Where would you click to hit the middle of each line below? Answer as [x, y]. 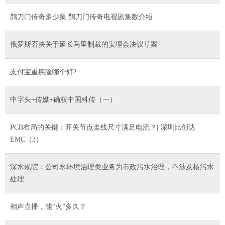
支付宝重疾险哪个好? [43, 72]
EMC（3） [26, 139]
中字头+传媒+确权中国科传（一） [63, 99]
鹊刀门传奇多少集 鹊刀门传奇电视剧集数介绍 [81, 17]
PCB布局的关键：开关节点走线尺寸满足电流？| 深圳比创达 [103, 127]
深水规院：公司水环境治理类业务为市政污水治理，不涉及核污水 [112, 167]
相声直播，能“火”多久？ [48, 206]
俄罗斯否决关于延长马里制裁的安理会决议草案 [84, 44]
